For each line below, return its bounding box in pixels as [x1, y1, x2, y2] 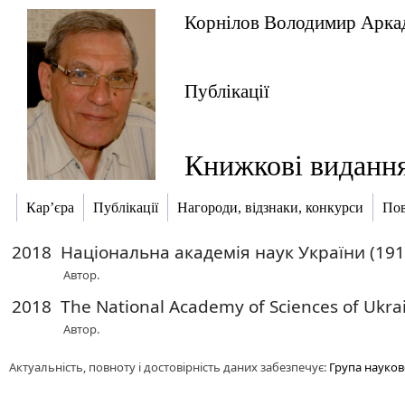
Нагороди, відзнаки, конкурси [177, 200, 363, 216]
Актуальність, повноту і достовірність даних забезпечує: [9, 359, 329, 375]
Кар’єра [26, 200, 74, 216]
